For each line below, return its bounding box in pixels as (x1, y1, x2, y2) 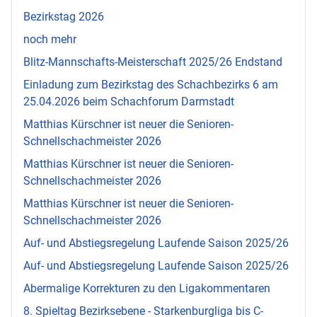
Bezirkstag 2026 (23, 9, 104, 23)
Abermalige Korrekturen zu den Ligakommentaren (23, 281, 270, 295)
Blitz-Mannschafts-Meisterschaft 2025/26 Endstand (23, 54, 282, 69)
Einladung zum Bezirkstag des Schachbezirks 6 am (23, 77, 278, 91)
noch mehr (23, 32, 76, 46)
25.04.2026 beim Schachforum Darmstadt (23, 94, 234, 108)
